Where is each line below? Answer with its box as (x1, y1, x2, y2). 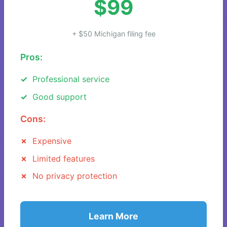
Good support (32, 91, 87, 102)
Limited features (32, 153, 95, 164)
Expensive (32, 136, 71, 146)
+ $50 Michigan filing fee (71, 29, 156, 39)
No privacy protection (32, 171, 117, 181)
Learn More (89, 211, 138, 222)
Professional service (32, 73, 109, 84)
